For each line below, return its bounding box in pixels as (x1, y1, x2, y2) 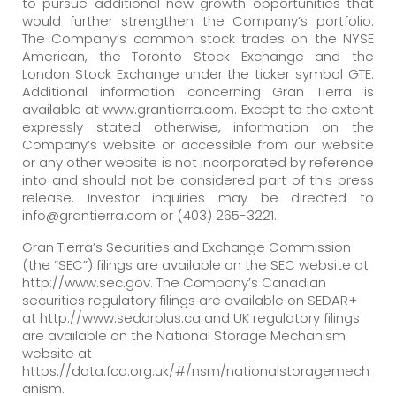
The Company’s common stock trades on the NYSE (22, 28, 374, 48)
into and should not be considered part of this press (22, 170, 374, 189)
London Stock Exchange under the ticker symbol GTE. (22, 64, 374, 83)
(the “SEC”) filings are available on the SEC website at (22, 255, 369, 274)
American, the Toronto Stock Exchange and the (22, 46, 374, 65)
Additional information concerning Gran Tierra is (22, 81, 374, 101)
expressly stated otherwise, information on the (22, 117, 374, 136)
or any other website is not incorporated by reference (22, 152, 374, 171)
